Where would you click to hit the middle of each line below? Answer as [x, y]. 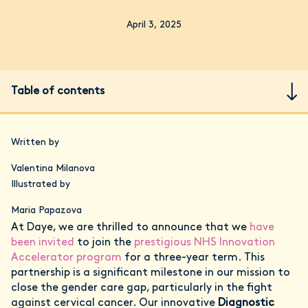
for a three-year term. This [193, 258]
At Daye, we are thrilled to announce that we [130, 228]
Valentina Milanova [53, 169]
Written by [35, 143]
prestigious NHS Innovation [205, 243]
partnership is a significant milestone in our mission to [151, 273]
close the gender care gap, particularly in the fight [142, 288]
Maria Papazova [46, 211]
